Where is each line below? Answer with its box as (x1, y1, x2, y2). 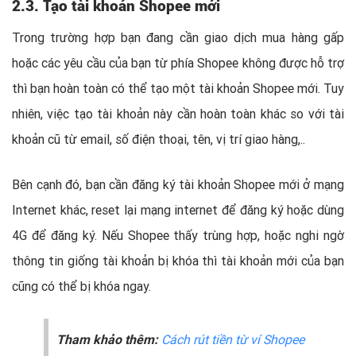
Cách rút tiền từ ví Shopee (161, 331, 304, 348)
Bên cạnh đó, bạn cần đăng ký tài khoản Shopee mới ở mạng (12, 176, 344, 193)
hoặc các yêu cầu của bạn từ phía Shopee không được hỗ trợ (12, 55, 344, 72)
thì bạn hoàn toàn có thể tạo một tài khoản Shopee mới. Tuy (12, 80, 344, 97)
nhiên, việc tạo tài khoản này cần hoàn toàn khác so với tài (12, 106, 344, 122)
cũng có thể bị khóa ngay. (12, 278, 154, 295)
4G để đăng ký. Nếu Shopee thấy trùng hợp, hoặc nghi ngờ (12, 227, 344, 244)
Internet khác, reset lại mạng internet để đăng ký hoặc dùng (12, 202, 344, 219)
